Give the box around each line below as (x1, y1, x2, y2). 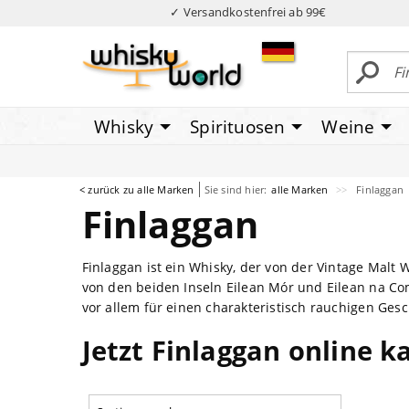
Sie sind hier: (204, 182, 267, 196)
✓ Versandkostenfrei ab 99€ (170, 4, 327, 20)
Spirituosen (190, 114, 286, 139)
